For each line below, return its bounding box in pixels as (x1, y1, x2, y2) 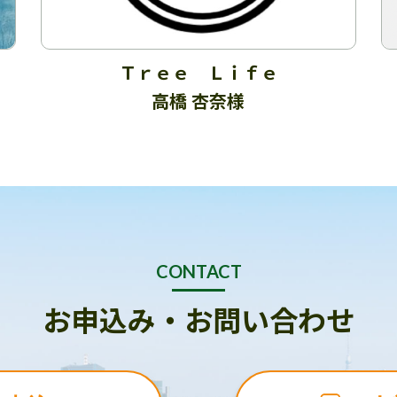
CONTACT (155, 261, 242, 283)
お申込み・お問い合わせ (43, 299, 354, 340)
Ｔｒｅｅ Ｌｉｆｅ (118, 59, 278, 86)
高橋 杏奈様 (152, 88, 245, 114)
